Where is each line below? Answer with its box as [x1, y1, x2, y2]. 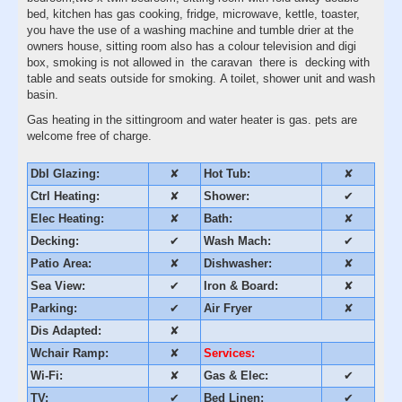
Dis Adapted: [31, 323, 101, 337]
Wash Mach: [204, 233, 271, 248]
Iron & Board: [204, 278, 278, 293]
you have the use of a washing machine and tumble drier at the [27, 22, 354, 37]
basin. [27, 87, 58, 101]
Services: [204, 345, 255, 360]
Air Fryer [204, 301, 252, 315]
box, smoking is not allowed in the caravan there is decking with [27, 55, 370, 69]
